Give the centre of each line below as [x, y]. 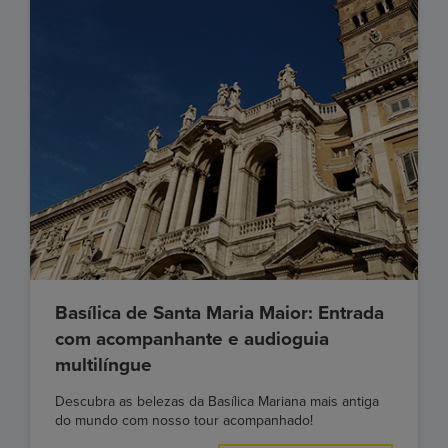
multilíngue [103, 364]
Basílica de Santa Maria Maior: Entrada [219, 312]
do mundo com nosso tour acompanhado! [184, 420]
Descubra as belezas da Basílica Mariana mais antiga [217, 401]
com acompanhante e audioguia [192, 338]
